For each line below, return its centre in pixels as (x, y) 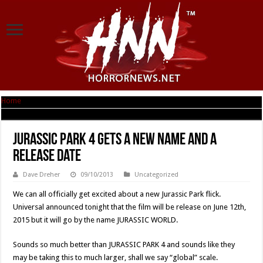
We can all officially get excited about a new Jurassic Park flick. (117, 194)
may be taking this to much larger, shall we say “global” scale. (116, 257)
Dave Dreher (42, 175)
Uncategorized (157, 175)
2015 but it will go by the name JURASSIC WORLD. (96, 220)
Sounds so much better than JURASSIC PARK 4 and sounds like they (124, 245)
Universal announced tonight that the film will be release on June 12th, (130, 207)
